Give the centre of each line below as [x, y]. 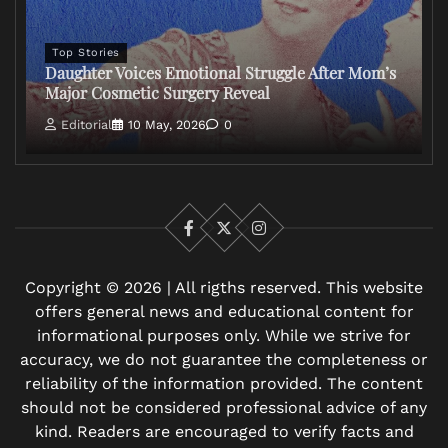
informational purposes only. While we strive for [224, 336]
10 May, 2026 [167, 125]
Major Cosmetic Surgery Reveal [157, 92]
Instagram [297, 238]
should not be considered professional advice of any [224, 408]
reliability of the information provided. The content [224, 384]
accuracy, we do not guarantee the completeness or [224, 360]
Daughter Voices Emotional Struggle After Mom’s [220, 72]
